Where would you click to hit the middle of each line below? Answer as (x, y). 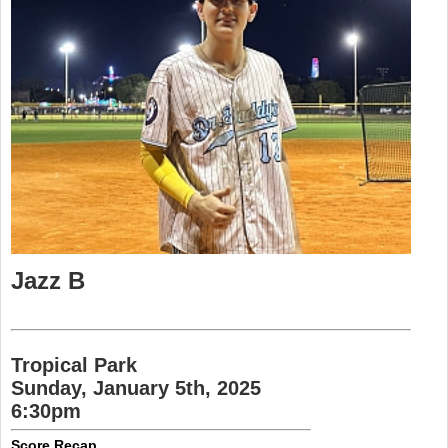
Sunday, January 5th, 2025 (136, 388)
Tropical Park (74, 365)
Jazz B (48, 280)
